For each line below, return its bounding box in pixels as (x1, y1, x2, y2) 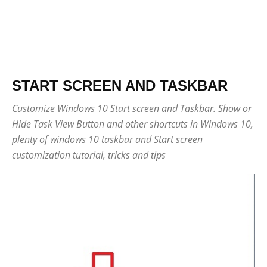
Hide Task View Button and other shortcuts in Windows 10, (12, 117, 253, 131)
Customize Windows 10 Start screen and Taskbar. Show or (12, 102, 252, 115)
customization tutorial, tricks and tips (12, 148, 166, 162)
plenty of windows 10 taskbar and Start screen (12, 133, 203, 146)
